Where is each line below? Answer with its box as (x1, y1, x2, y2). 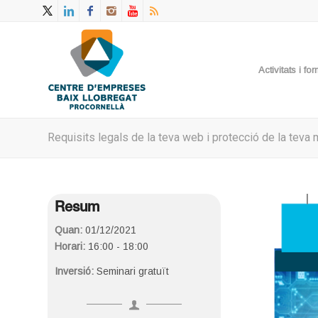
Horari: (55, 241, 85, 252)
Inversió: (55, 265, 97, 277)
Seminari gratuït (97, 265, 169, 277)
